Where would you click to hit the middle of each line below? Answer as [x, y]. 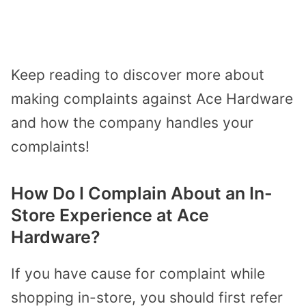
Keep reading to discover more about [138, 74]
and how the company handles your [132, 122]
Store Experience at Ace [110, 215]
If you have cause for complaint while [138, 274]
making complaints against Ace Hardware [152, 98]
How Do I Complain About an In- [142, 194]
